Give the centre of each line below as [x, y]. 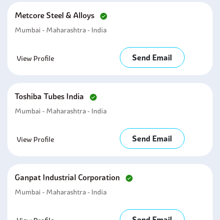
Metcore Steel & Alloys [55, 15]
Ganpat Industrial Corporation [68, 177]
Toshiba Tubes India [50, 96]
